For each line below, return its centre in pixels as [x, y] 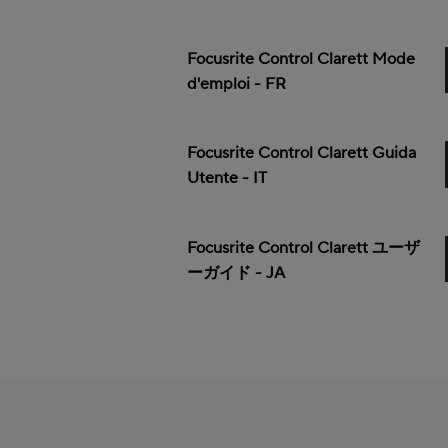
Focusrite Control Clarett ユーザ [304, 247]
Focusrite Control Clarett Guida [302, 153]
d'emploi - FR [237, 84]
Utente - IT [227, 178]
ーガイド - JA [236, 272]
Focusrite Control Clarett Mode [301, 59]
